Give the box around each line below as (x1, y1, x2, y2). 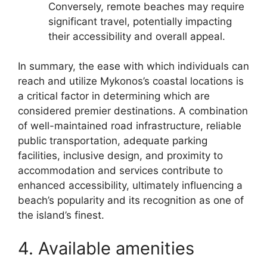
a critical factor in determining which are (18, 90, 210, 102)
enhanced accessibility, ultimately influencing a (18, 179, 243, 191)
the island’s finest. (18, 209, 104, 221)
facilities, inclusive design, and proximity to (18, 150, 223, 162)
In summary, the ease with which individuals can (18, 60, 249, 72)
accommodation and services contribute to (18, 164, 223, 176)
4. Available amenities (18, 237, 194, 259)
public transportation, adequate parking (18, 135, 207, 147)
